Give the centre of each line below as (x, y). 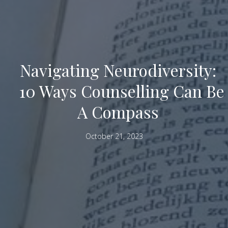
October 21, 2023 (114, 136)
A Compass (118, 112)
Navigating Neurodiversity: (118, 70)
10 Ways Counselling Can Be (122, 91)
